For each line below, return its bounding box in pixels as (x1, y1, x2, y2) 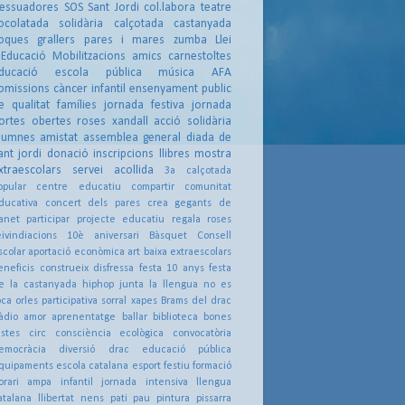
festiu (163, 361, 190, 372)
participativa (42, 296, 99, 307)
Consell (197, 231, 231, 242)
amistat (40, 132, 79, 145)
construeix (39, 263, 89, 275)
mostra (194, 148, 232, 161)
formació (193, 361, 232, 372)
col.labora (144, 2, 196, 14)
